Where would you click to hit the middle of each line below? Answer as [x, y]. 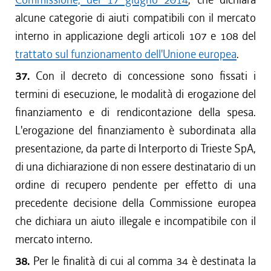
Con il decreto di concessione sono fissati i [146, 76]
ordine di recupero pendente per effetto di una [135, 185]
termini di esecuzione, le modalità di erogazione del [135, 94]
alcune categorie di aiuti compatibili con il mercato [135, 18]
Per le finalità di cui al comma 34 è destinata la [145, 261]
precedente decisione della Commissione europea [135, 203]
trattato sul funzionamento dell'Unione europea [126, 54]
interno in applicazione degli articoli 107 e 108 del [135, 36]
